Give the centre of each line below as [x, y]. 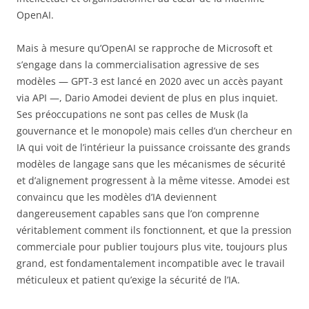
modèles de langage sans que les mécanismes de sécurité [151, 164]
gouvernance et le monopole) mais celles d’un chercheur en [154, 131]
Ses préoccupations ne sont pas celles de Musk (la [132, 114]
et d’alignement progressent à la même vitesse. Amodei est [153, 181]
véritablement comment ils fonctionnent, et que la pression [154, 230]
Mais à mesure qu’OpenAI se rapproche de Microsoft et [144, 48]
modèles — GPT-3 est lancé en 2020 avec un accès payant [150, 81]
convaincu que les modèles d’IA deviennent [117, 197]
